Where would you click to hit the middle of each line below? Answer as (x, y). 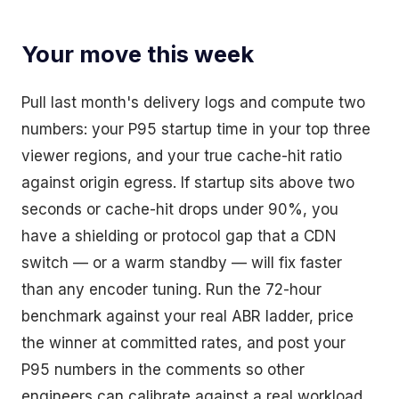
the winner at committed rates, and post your (183, 343)
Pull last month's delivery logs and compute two (193, 103)
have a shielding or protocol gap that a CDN (179, 236)
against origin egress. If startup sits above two (188, 183)
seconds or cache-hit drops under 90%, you (180, 210)
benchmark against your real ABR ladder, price (187, 317)
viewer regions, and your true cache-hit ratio (182, 156)
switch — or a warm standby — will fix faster (182, 263)
